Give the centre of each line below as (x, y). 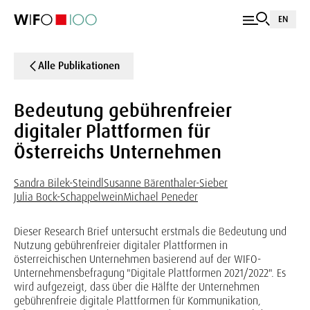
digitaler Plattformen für (112, 131)
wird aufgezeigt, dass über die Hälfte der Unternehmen (137, 287)
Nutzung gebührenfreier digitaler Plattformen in (121, 245)
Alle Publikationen (79, 66)
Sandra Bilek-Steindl (59, 183)
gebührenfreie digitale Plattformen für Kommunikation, (137, 301)
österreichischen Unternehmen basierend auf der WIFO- (137, 259)
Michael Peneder (161, 197)
